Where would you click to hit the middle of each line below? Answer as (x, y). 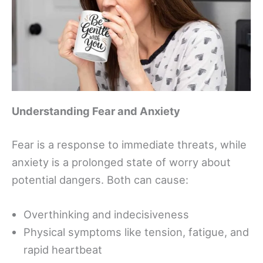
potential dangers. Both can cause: (100, 180)
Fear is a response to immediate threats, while (129, 145)
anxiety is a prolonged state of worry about (121, 162)
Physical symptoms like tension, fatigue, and (136, 232)
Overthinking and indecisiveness (106, 215)
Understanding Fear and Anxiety (96, 111)
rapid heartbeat (63, 250)
